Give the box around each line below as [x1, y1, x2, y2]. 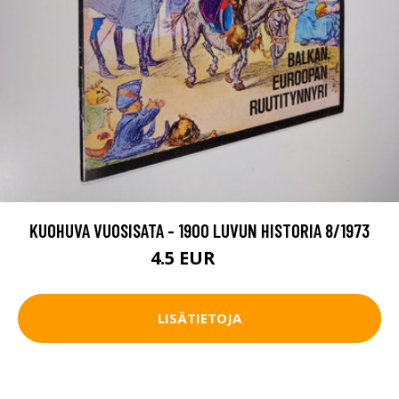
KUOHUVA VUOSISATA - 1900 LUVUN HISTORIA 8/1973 [29, 218, 370, 241]
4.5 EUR [151, 245, 220, 270]
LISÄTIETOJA [158, 309, 241, 328]
